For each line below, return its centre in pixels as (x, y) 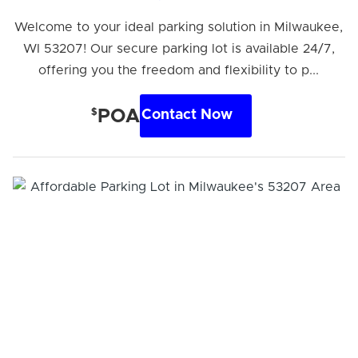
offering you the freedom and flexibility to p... (179, 70)
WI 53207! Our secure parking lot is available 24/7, (179, 48)
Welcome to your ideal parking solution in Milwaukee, (179, 27)
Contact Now (187, 115)
